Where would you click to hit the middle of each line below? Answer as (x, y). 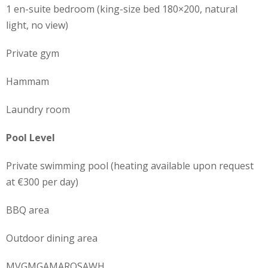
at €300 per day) (42, 182)
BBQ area (27, 210)
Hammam (27, 81)
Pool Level (30, 137)
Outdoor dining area (51, 238)
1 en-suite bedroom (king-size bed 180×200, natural (121, 9)
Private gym (32, 53)
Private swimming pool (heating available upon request (130, 165)
